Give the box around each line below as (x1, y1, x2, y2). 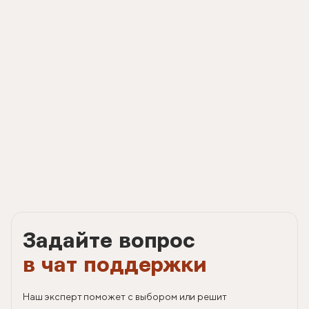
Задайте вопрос (23, 230, 196, 252)
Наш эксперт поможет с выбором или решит (23, 291, 228, 303)
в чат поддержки (23, 254, 208, 277)
